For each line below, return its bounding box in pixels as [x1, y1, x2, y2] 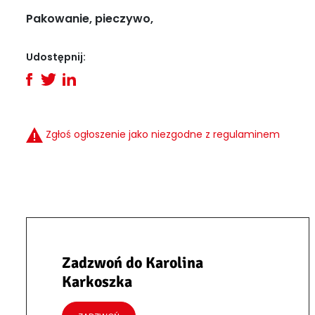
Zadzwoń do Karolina [62, 253, 203, 273]
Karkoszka [62, 272, 132, 292]
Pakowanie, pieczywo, [26, 11, 153, 27]
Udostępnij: [26, 50, 86, 64]
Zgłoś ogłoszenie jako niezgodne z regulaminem [46, 127, 280, 141]
